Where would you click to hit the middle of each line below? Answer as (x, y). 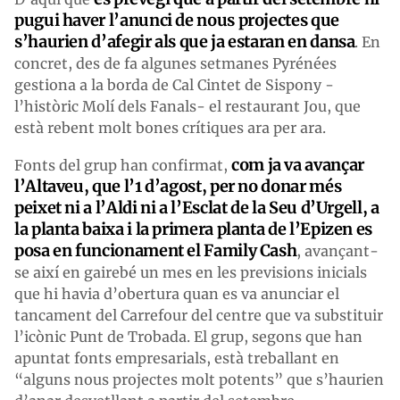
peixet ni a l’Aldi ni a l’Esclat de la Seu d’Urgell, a (197, 207)
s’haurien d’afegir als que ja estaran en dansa (185, 41)
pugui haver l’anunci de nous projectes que (177, 20)
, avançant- (338, 250)
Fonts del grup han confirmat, (123, 165)
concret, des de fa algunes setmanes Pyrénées (175, 63)
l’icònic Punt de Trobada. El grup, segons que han (188, 336)
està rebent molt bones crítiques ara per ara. (170, 127)
